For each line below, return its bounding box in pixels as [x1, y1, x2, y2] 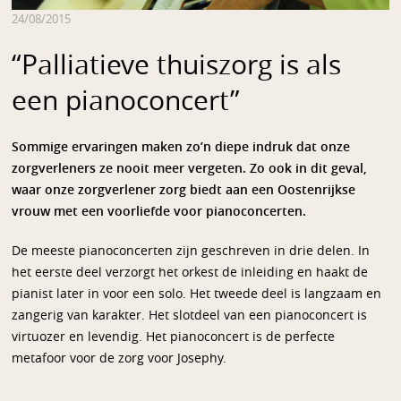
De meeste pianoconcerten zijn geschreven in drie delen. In [12, 243, 371, 260]
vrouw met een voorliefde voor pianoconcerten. [12, 204, 307, 220]
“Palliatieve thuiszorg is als [12, 49, 342, 82]
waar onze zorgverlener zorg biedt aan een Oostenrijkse [12, 183, 356, 199]
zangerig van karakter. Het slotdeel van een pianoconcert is [12, 308, 368, 324]
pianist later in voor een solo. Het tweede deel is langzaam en [12, 286, 382, 303]
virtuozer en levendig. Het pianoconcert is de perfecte [12, 329, 336, 346]
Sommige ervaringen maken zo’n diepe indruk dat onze [12, 140, 351, 156]
